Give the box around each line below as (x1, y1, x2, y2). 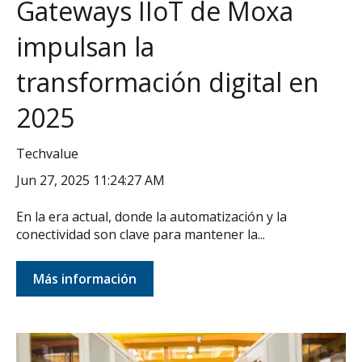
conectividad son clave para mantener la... (16, 225, 265, 243)
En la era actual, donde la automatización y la (16, 207, 287, 225)
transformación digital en (16, 65, 319, 100)
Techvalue (16, 145, 78, 163)
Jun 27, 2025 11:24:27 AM (16, 171, 165, 190)
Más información (33, 270, 137, 288)
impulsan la (16, 29, 154, 65)
